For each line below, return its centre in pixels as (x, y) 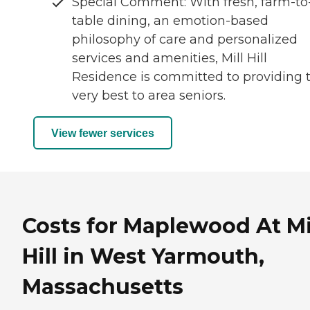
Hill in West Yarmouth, (143, 256)
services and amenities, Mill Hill (170, 58)
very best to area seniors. (149, 96)
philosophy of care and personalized (185, 40)
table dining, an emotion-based (170, 21)
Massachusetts (103, 287)
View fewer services (103, 133)
